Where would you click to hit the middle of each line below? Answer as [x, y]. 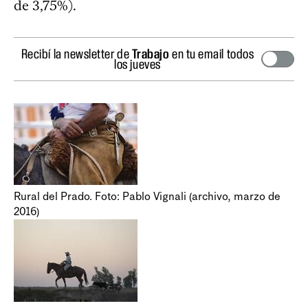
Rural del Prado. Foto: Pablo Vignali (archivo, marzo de [147, 196]
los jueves [137, 64]
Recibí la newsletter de [76, 53]
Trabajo [151, 53]
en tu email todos [212, 53]
